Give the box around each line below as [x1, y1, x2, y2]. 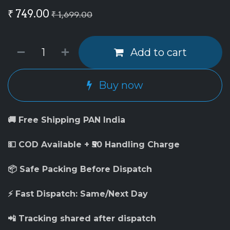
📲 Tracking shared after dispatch [8, 213, 156, 223]
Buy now [96, 79, 143, 91]
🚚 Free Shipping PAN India [8, 114, 125, 125]
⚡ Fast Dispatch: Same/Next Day [8, 188, 148, 199]
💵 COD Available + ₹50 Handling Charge [8, 139, 180, 149]
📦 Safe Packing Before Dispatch [8, 164, 152, 174]
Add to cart [128, 46, 187, 59]
